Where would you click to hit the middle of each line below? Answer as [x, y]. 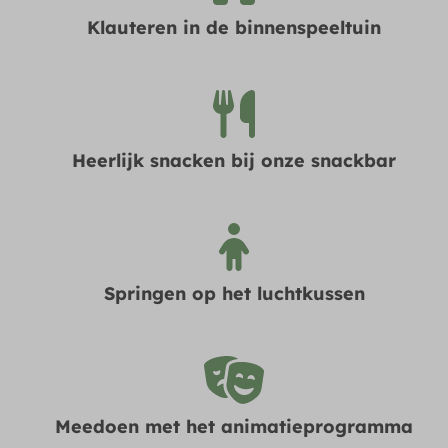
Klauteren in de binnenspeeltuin [234, 27]
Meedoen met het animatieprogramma [234, 426]
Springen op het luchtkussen [234, 293]
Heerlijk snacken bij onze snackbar [234, 160]
